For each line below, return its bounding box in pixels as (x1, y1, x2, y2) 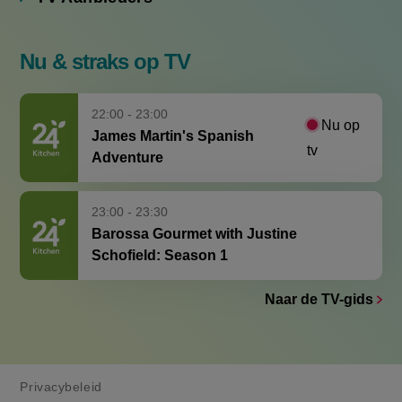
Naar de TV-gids (265, 265, 373, 281)
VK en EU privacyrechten (20, 371, 174, 387)
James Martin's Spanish (92, 101, 255, 118)
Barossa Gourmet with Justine (92, 199, 298, 215)
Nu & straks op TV (20, 22, 191, 48)
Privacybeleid (20, 352, 102, 367)
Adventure (92, 123, 164, 139)
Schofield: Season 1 (92, 221, 229, 237)
